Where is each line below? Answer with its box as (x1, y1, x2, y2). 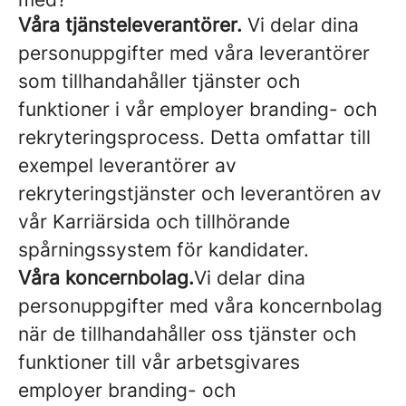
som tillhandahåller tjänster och (18, 70, 300, 92)
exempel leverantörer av (18, 154, 237, 177)
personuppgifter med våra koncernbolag (18, 295, 382, 317)
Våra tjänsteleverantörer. (18, 14, 242, 36)
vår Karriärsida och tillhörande (18, 210, 290, 233)
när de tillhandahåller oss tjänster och (18, 323, 356, 345)
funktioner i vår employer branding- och (18, 98, 377, 121)
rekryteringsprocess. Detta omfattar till (18, 126, 371, 149)
